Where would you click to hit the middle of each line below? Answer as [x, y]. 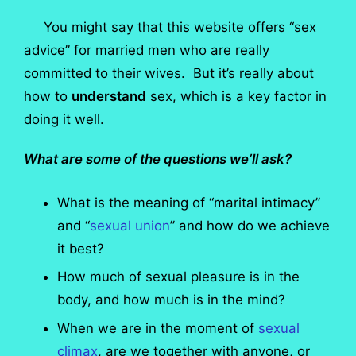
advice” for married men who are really [147, 50]
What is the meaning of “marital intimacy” [189, 202]
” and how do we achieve [250, 225]
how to [48, 97]
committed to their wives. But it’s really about [169, 74]
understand [109, 97]
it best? [81, 248]
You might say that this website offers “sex [170, 27]
